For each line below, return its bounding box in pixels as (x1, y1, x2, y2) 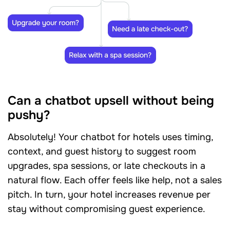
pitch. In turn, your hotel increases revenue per (8, 188, 210, 200)
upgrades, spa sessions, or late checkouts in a (8, 160, 205, 171)
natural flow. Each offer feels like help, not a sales (8, 174, 222, 186)
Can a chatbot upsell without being (8, 92, 214, 108)
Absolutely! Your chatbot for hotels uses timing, (8, 131, 213, 143)
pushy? (8, 107, 50, 123)
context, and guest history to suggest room (8, 145, 196, 157)
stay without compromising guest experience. (8, 203, 205, 215)
